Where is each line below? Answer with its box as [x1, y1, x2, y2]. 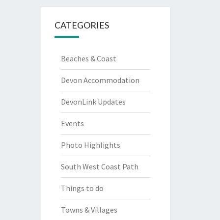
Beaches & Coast [60, 54, 116, 63]
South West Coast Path [60, 162, 138, 171]
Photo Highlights [60, 140, 120, 150]
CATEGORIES [54, 20, 109, 30]
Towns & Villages [60, 205, 117, 215]
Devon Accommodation [60, 75, 139, 85]
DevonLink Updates [60, 97, 126, 107]
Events [60, 118, 84, 128]
